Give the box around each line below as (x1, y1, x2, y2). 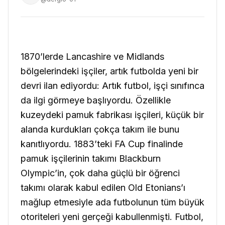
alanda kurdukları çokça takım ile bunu (21, 124, 179, 135)
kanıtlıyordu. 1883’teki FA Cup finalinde (21, 139, 183, 149)
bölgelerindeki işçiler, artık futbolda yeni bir (21, 66, 198, 76)
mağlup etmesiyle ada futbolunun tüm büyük (21, 197, 204, 207)
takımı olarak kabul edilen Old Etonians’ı (21, 182, 185, 193)
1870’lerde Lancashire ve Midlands (21, 51, 164, 62)
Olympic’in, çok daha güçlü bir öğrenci (21, 168, 180, 178)
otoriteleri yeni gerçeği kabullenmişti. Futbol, (21, 211, 203, 222)
